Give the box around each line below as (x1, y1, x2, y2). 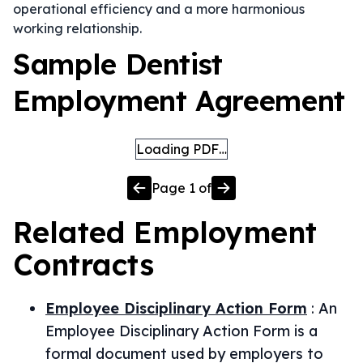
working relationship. (13, 20, 142, 36)
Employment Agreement (13, 83, 345, 118)
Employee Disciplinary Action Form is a (45, 322, 318, 340)
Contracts (13, 246, 154, 283)
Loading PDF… (136, 141, 227, 157)
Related (13, 214, 134, 250)
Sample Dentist (13, 46, 224, 82)
